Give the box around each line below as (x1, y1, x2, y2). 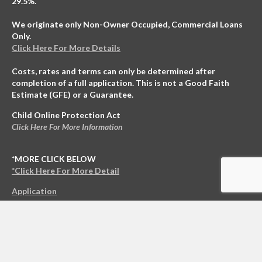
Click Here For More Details (12, 43, 120, 53)
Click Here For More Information (12, 122, 123, 132)
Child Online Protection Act (12, 110, 120, 120)
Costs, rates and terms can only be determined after (12, 66, 215, 77)
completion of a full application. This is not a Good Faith (12, 78, 229, 88)
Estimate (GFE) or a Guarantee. (12, 89, 133, 100)
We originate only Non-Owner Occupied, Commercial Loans (12, 19, 243, 30)
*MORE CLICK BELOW (12, 154, 96, 164)
